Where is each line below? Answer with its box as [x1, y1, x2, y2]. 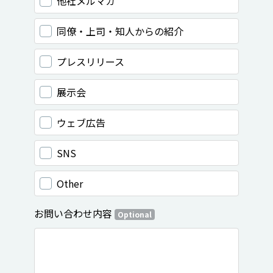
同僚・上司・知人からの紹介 [57, 24, 183, 38]
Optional [117, 209, 152, 219]
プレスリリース [57, 54, 124, 69]
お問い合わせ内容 [34, 206, 115, 221]
